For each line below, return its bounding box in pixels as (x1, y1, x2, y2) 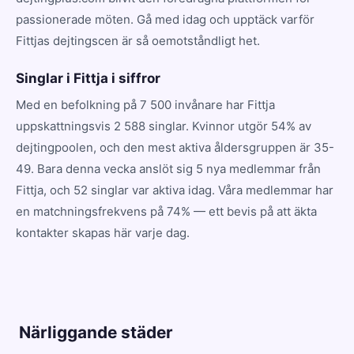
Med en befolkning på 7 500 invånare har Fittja (16, 96, 275, 112)
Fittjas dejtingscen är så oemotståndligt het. (16, 32, 260, 48)
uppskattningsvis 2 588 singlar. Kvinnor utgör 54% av (16, 118, 311, 134)
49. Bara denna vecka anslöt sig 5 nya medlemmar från (16, 160, 321, 176)
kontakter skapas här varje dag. (16, 224, 190, 240)
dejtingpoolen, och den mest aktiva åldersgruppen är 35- (16, 139, 334, 155)
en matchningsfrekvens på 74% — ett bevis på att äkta (16, 203, 317, 219)
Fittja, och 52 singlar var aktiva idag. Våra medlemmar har (16, 182, 333, 198)
